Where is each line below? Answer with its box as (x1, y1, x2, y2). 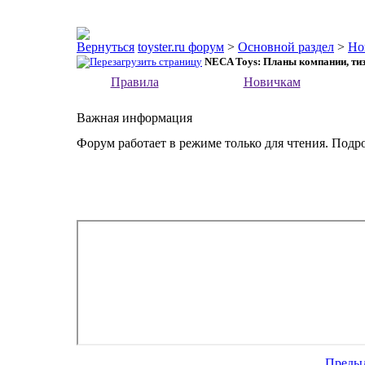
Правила (110, 75, 159, 89)
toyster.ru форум (138, 40, 224, 54)
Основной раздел (238, 40, 334, 54)
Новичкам (243, 75, 301, 89)
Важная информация (77, 111, 192, 125)
